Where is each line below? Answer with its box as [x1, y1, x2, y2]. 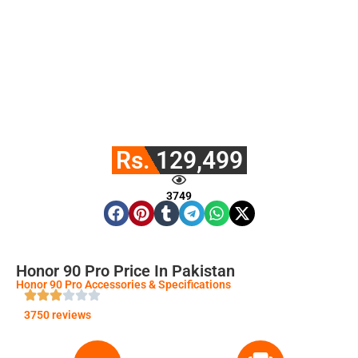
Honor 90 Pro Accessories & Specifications [16, 277, 231, 291]
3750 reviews [24, 308, 91, 321]
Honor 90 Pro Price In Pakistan [16, 261, 235, 280]
